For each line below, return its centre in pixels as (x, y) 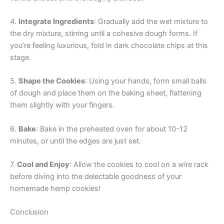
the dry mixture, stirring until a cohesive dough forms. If (104, 33)
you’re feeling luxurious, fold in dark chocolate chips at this (109, 45)
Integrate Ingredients (56, 21)
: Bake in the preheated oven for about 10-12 (112, 129)
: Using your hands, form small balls (146, 81)
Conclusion (29, 212)
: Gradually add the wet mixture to (151, 21)
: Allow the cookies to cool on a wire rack (139, 164)
